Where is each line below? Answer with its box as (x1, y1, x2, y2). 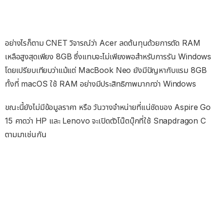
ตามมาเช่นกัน (5, 129, 47, 139)
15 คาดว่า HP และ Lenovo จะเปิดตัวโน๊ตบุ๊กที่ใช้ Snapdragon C (5, 115, 206, 126)
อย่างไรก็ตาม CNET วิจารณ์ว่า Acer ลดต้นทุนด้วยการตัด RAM (5, 37, 200, 48)
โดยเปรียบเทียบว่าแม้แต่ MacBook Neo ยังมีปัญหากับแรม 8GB (5, 65, 207, 75)
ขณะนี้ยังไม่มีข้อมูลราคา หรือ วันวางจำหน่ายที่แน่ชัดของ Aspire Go (5, 102, 211, 112)
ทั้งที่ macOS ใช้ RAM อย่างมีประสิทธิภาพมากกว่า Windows (5, 78, 196, 89)
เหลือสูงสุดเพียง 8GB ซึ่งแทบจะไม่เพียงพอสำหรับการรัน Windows (5, 51, 212, 61)
